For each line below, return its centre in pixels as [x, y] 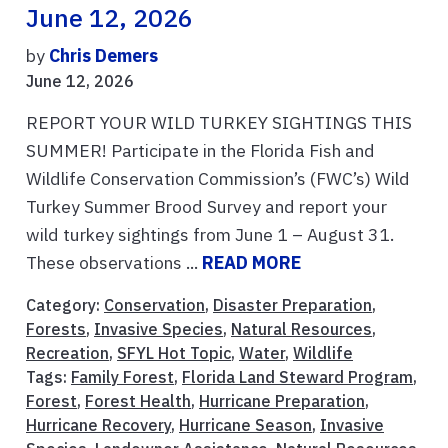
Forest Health [138, 400]
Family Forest [122, 376]
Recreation [67, 352]
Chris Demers [103, 55]
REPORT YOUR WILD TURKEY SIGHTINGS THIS [219, 122]
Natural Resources [301, 328]
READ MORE [251, 262]
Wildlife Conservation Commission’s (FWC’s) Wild [218, 178]
